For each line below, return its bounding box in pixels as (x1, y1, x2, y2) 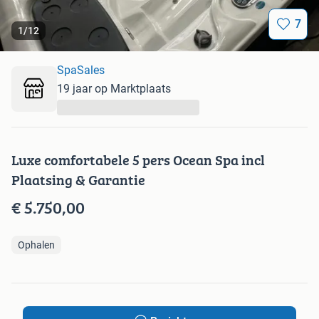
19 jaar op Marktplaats (57, 82, 171, 96)
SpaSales (57, 63, 105, 78)
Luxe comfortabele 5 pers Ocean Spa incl (11, 150, 265, 171)
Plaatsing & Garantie (11, 169, 145, 191)
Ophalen (18, 239, 55, 251)
